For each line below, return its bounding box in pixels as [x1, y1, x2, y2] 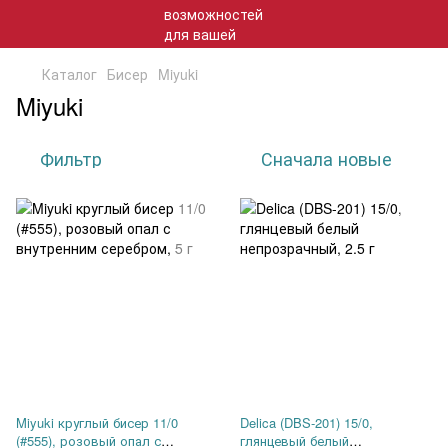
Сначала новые [261, 145, 392, 171]
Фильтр [40, 145, 102, 171]
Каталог [42, 64, 97, 84]
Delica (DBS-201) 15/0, [240, 413, 373, 432]
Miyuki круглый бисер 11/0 [16, 413, 178, 432]
